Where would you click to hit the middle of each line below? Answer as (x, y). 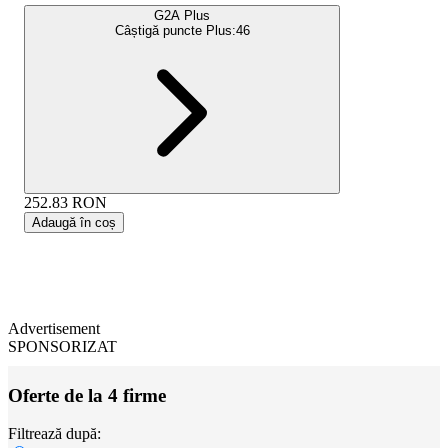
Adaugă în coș (74, 222)
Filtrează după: (54, 434)
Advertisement (54, 328)
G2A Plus (182, 15)
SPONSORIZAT (62, 346)
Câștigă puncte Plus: (175, 30)
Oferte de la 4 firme (87, 395)
